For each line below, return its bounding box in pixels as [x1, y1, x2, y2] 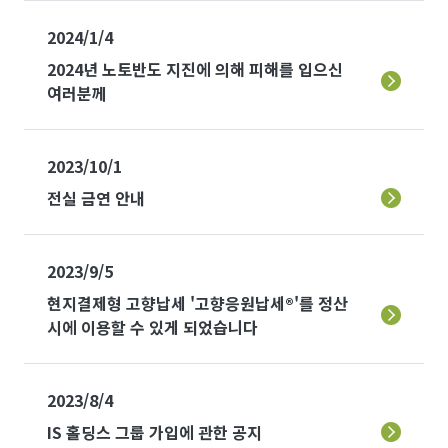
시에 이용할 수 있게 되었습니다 [47, 315, 258, 339]
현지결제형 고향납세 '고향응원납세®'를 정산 [47, 291, 348, 315]
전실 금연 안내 [47, 186, 145, 210]
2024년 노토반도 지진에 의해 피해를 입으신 [47, 57, 343, 81]
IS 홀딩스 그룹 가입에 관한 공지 [47, 420, 262, 444]
